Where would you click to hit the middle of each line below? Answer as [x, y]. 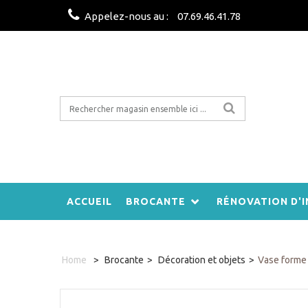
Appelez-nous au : [128, 16]
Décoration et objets [202, 260]
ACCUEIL [89, 201]
